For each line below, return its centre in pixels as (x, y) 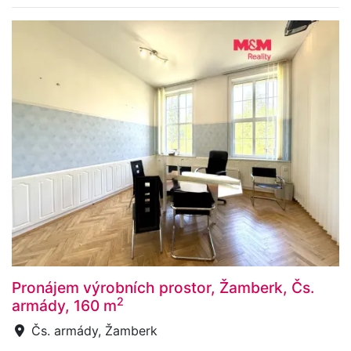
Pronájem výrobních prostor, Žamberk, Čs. (163, 287)
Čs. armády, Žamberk (92, 330)
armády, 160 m (64, 305)
